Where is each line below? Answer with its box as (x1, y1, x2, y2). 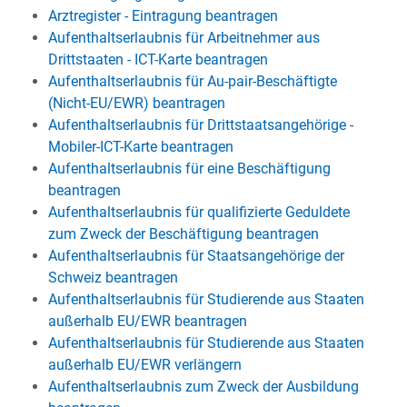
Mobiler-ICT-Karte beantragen (47, 138, 233, 155)
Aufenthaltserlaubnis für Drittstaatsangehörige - (47, 116, 353, 134)
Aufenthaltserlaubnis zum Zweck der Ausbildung (47, 378, 359, 395)
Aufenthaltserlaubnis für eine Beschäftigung (47, 160, 331, 177)
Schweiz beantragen (47, 269, 178, 286)
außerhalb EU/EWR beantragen (47, 313, 247, 330)
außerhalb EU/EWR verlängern (47, 356, 242, 373)
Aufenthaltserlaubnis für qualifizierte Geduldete (47, 203, 350, 221)
